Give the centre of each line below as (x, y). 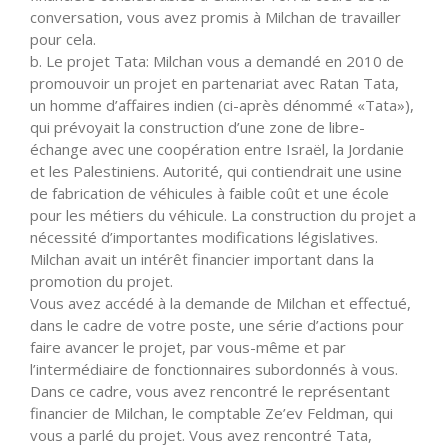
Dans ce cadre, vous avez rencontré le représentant (210, 390)
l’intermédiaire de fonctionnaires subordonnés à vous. (214, 368)
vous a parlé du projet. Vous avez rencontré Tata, (201, 434)
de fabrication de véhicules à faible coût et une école (209, 192)
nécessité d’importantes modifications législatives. (204, 236)
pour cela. (63, 38)
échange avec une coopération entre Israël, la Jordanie (217, 148)
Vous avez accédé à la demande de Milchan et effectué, (220, 302)
